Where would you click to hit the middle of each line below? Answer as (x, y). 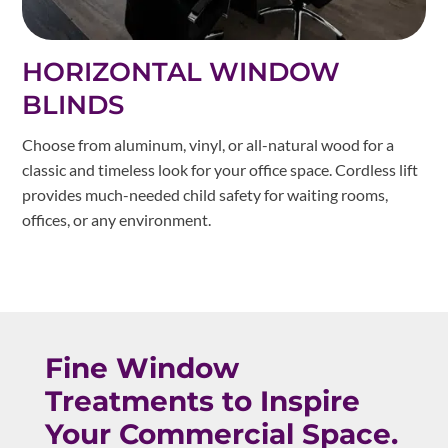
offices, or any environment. (117, 220)
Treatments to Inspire (202, 401)
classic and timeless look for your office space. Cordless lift (220, 170)
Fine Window (141, 368)
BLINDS (73, 105)
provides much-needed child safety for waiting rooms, (205, 195)
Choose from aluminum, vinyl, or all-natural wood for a (208, 145)
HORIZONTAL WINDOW (181, 72)
